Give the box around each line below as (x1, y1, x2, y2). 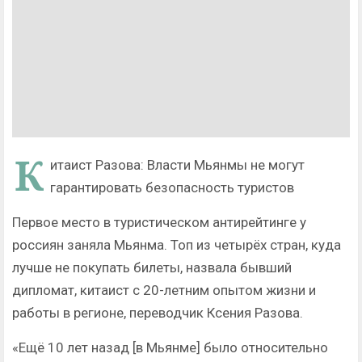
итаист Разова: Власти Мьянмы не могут (50, 157, 305, 174)
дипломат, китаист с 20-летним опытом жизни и (12, 282, 316, 299)
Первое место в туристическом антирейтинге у (12, 214, 306, 231)
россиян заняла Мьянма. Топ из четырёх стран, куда (12, 237, 341, 254)
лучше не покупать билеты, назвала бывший (12, 259, 292, 276)
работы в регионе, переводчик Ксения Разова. (12, 305, 303, 322)
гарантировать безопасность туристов (50, 179, 294, 196)
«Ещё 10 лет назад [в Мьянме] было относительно (12, 339, 328, 356)
